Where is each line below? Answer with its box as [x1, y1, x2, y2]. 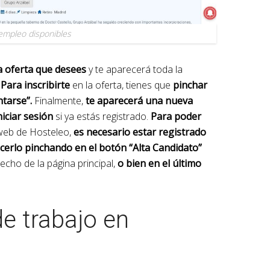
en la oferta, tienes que [70, 78, 173, 92]
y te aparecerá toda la [86, 62, 183, 76]
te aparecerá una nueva [86, 93, 193, 107]
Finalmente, [32, 93, 86, 107]
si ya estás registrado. [55, 109, 151, 123]
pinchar [173, 78, 207, 92]
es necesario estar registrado [74, 125, 206, 139]
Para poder [151, 109, 201, 123]
